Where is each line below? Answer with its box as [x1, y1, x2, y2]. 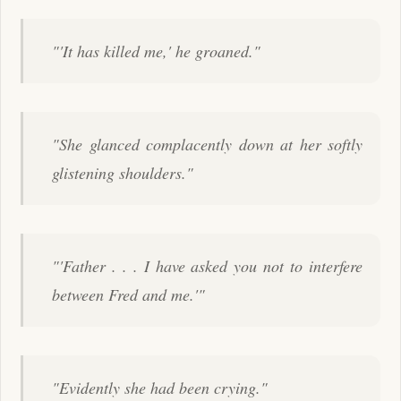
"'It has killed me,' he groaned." [52, 39, 260, 62]
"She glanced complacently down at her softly [52, 132, 363, 155]
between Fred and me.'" [52, 283, 205, 305]
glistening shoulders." [52, 161, 193, 183]
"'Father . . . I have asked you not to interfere [52, 254, 363, 277]
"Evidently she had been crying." [52, 376, 268, 398]
